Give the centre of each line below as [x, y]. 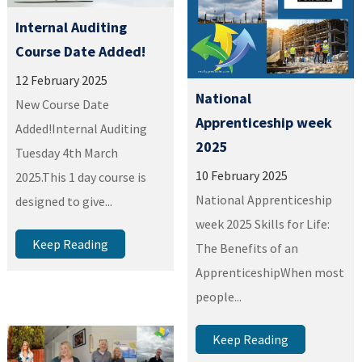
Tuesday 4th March [67, 152]
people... [219, 297]
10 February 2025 [242, 176]
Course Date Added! [81, 51]
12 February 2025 [62, 80]
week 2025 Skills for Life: [263, 224]
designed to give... [64, 201]
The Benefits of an [247, 248]
